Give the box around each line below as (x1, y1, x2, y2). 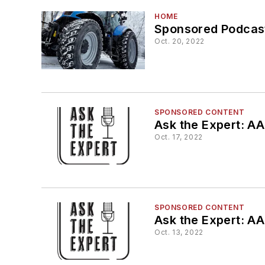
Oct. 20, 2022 (154, 37, 205, 46)
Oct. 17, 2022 (154, 132, 203, 141)
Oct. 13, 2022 (154, 228, 203, 237)
